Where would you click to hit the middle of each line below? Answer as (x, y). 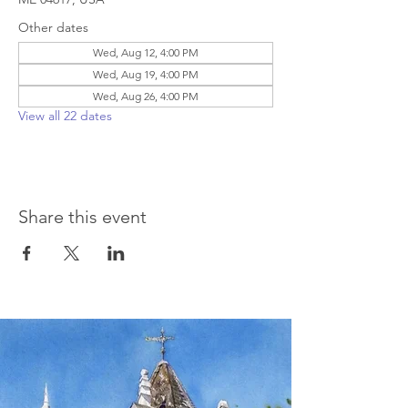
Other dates (53, 27)
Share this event (82, 217)
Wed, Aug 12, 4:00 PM (146, 52)
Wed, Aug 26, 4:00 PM (146, 96)
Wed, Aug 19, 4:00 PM (146, 74)
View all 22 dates (65, 116)
